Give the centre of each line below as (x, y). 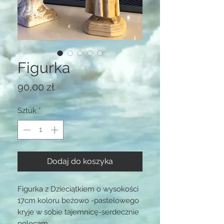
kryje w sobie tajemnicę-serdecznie (78, 212)
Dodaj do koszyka (80, 161)
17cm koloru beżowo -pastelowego (78, 200)
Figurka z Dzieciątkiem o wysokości (78, 189)
